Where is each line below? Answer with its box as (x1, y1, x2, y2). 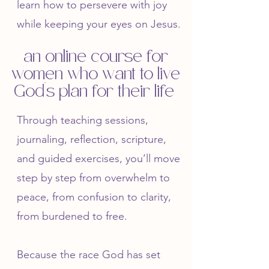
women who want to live (11, 64, 180, 85)
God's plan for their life (13, 82, 178, 102)
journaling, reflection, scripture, (17, 133, 166, 146)
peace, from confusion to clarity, (17, 190, 171, 204)
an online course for (23, 47, 168, 67)
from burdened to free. (17, 210, 127, 223)
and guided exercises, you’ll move (17, 152, 180, 165)
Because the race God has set (17, 248, 160, 261)
